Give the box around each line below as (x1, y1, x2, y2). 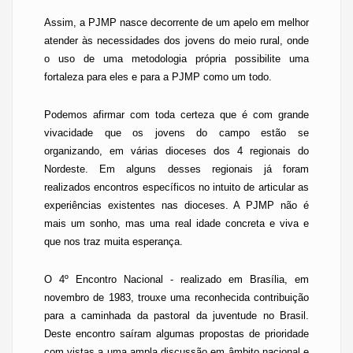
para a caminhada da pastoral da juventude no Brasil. (44, 310, 309, 321)
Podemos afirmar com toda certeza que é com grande (44, 109, 309, 121)
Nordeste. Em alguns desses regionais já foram (44, 163, 309, 175)
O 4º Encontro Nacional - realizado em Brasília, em (44, 273, 309, 285)
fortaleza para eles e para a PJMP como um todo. (44, 71, 272, 83)
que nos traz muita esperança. (44, 236, 183, 247)
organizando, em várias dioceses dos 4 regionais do (44, 145, 309, 157)
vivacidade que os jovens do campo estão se (44, 127, 309, 139)
